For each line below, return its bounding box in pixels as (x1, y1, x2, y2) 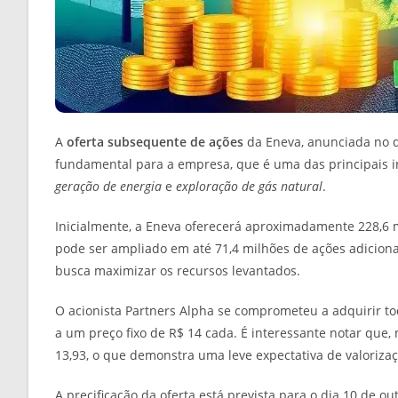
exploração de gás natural (176, 178, 322, 195)
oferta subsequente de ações (67, 133, 243, 151)
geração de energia (55, 178, 162, 195)
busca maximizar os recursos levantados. (55, 262, 300, 280)
